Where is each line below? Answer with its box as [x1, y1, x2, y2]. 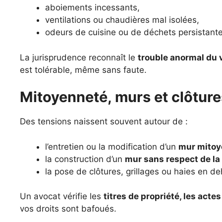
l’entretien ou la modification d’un [45, 141, 178, 152]
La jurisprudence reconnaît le [20, 52, 138, 62]
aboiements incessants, [45, 2, 140, 12]
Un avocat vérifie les [20, 191, 104, 201]
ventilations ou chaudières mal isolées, [45, 15, 199, 25]
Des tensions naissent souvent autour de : [20, 116, 188, 126]
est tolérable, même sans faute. [20, 64, 147, 75]
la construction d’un [45, 154, 125, 164]
